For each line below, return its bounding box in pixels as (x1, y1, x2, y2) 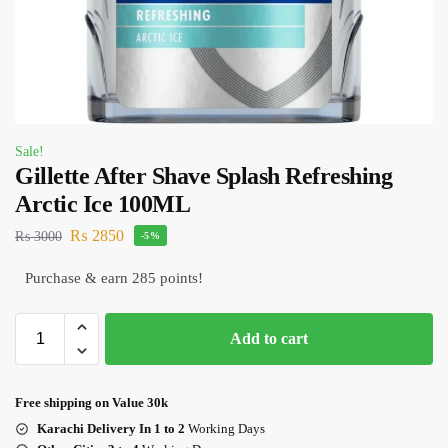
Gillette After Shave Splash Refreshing (15, 163, 392, 189)
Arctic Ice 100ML (15, 191, 190, 217)
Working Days (185, 420, 265, 436)
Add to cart (230, 329, 308, 347)
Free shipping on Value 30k (15, 394, 168, 410)
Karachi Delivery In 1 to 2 (37, 420, 185, 436)
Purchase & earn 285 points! (25, 269, 203, 286)
